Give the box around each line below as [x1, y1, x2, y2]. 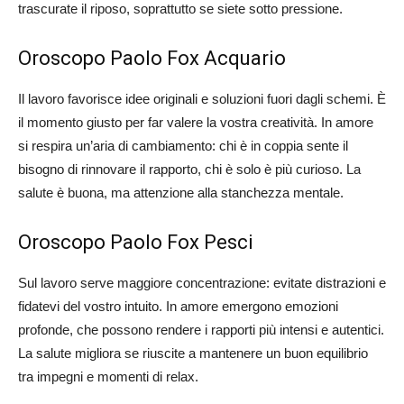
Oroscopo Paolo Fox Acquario [18, 47, 286, 70]
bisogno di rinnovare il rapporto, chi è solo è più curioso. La [18, 161, 361, 178]
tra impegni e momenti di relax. [18, 369, 198, 385]
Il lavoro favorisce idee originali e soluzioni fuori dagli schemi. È [18, 91, 386, 107]
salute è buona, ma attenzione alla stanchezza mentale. [18, 185, 344, 201]
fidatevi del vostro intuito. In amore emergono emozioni [18, 298, 338, 315]
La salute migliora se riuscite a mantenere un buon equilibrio [18, 345, 368, 362]
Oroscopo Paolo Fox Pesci [18, 231, 253, 254]
